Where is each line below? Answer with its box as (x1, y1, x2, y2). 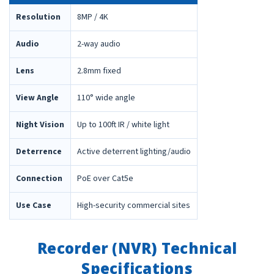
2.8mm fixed (77, 65, 121, 78)
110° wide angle (77, 92, 135, 105)
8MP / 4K (77, 11, 108, 24)
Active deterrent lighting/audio (77, 146, 191, 158)
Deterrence (16, 146, 62, 158)
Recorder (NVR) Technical (37, 238, 237, 259)
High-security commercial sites (77, 199, 190, 212)
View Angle (16, 92, 59, 105)
